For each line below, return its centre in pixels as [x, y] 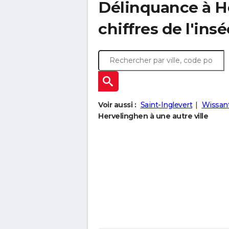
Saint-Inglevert [166, 105]
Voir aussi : [117, 105]
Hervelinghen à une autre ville [153, 116]
